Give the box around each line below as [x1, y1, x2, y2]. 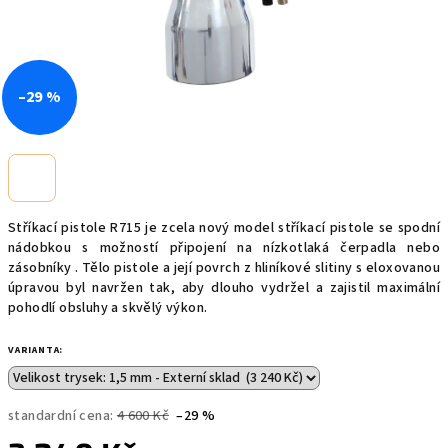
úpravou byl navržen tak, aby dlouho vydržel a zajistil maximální [8, 278, 440, 298]
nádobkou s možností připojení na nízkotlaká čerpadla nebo [8, 238, 440, 258]
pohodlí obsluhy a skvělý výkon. [8, 298, 208, 318]
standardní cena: [8, 406, 114, 426]
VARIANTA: [8, 343, 64, 357]
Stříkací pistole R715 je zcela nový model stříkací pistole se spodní [8, 218, 440, 238]
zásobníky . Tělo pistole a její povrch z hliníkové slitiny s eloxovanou [8, 258, 440, 278]
